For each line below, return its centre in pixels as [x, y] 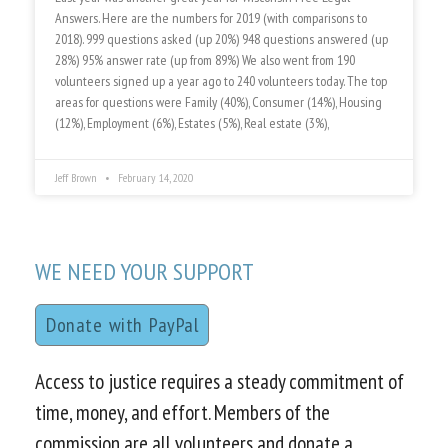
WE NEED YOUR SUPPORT [144, 272]
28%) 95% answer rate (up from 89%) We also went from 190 [205, 60]
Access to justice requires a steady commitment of [219, 382]
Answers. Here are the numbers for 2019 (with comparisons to [211, 18]
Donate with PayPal [122, 325]
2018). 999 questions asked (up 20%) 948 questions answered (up [221, 39]
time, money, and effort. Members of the [182, 413]
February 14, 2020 [154, 178]
